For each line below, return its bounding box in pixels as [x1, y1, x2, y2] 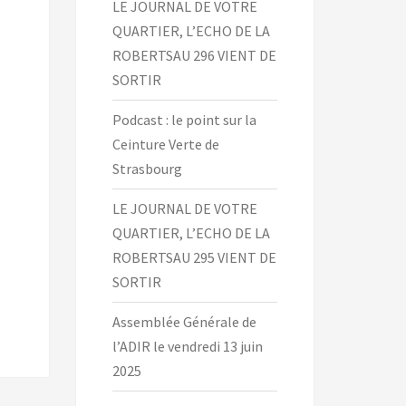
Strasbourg [111, 159, 182, 179]
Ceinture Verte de [111, 135, 219, 154]
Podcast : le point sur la [111, 111, 256, 130]
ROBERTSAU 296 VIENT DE [111, 46, 276, 65]
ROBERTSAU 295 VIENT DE [111, 248, 276, 267]
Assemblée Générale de [111, 313, 256, 332]
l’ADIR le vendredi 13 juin [111, 337, 263, 356]
